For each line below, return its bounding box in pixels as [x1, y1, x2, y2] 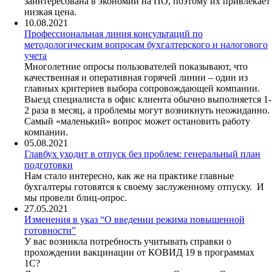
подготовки [24, 159, 73, 170]
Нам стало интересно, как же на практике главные [24, 170, 234, 181]
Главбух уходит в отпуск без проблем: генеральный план [24, 148, 260, 159]
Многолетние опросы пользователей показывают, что [24, 61, 248, 72]
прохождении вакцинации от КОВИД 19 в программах [24, 246, 254, 257]
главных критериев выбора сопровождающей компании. [24, 83, 260, 93]
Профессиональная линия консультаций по [24, 28, 203, 39]
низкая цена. [24, 6, 76, 17]
